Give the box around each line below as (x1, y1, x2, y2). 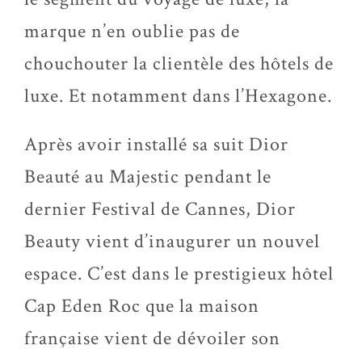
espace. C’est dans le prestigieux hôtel (24, 261, 334, 286)
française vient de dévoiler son (24, 326, 280, 351)
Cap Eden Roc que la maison (24, 293, 259, 318)
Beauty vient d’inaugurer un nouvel (24, 229, 320, 254)
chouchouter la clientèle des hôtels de (24, 51, 334, 76)
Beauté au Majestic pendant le (24, 164, 271, 189)
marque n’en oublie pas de (24, 19, 240, 44)
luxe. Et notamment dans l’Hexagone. (24, 83, 332, 108)
